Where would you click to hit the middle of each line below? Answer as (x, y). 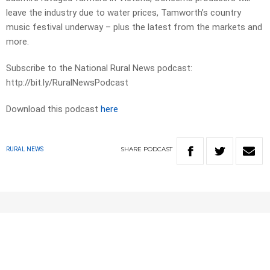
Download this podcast (53, 109)
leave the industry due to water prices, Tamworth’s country (124, 13)
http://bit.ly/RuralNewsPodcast (67, 83)
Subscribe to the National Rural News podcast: (99, 68)
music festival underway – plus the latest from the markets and (134, 27)
